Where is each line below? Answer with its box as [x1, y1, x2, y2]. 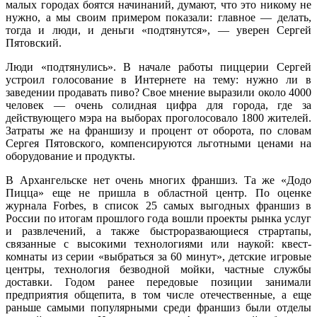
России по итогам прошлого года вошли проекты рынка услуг [6, 212, 311, 224]
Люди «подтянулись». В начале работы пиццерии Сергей [6, 60, 311, 73]
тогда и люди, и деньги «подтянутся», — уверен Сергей [6, 23, 311, 36]
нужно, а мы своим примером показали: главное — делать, [6, 11, 311, 23]
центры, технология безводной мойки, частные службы [6, 263, 311, 275]
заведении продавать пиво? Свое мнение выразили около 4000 [6, 86, 311, 98]
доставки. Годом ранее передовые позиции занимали [6, 275, 311, 288]
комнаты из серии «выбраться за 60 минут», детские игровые [6, 250, 311, 263]
